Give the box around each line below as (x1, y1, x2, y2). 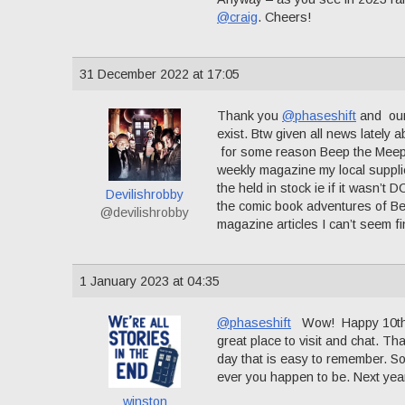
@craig (217, 10, 258, 25)
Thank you (217, 108, 282, 123)
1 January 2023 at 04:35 (80, 273, 220, 288)
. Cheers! (258, 10, 311, 25)
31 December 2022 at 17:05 (80, 66, 240, 81)
